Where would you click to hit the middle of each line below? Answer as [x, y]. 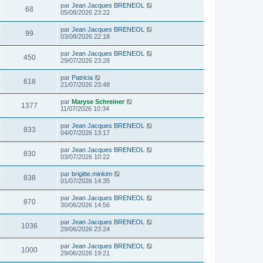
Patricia [82, 77]
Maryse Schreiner [98, 101]
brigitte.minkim [92, 173]
